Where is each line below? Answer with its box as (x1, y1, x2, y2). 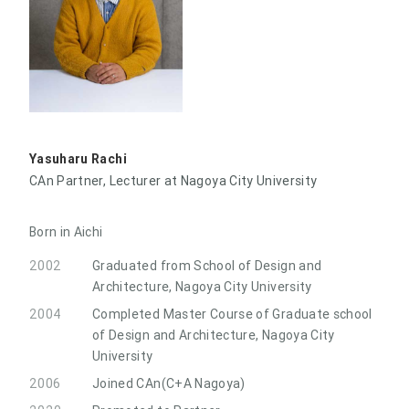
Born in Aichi (29, 223, 103, 240)
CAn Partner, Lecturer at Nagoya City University (29, 172, 318, 189)
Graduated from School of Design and (92, 257, 322, 274)
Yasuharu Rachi (29, 150, 127, 167)
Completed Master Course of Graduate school (92, 305, 372, 322)
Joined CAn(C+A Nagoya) (92, 374, 246, 392)
